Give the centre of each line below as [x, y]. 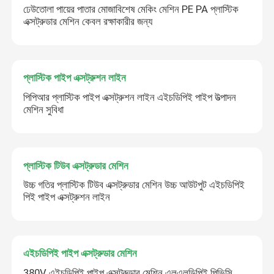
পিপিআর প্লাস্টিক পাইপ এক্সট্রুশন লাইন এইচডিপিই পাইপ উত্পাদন [130, 97]
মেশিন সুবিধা [44, 109]
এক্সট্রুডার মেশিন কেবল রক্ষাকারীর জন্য [88, 22]
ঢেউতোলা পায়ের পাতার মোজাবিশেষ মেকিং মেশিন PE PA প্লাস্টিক [131, 9]
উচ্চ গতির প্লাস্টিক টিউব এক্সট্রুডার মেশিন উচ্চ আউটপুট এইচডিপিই [134, 185]
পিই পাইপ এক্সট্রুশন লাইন [67, 197]
